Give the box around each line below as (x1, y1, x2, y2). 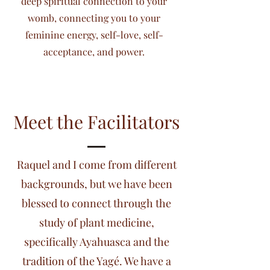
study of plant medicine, (39, 215, 154, 230)
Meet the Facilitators (13, 110, 180, 134)
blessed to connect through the (22, 196, 171, 210)
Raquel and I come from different (16, 157, 177, 172)
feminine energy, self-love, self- (25, 28, 163, 41)
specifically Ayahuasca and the (24, 234, 169, 249)
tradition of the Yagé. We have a (22, 254, 171, 268)
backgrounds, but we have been (20, 177, 172, 191)
